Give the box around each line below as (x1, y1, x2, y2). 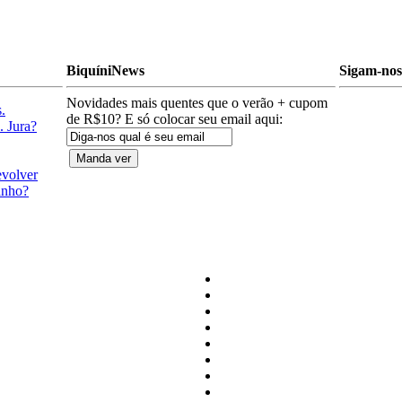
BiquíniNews (66, 63, 144, 78)
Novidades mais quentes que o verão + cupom (66, 95, 328, 110)
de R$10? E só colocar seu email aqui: (66, 111, 283, 127)
